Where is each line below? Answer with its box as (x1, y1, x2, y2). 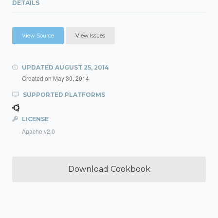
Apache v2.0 (22, 127, 55, 135)
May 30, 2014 (53, 74, 89, 82)
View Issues (75, 32, 105, 39)
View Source (22, 32, 54, 39)
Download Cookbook (68, 164, 150, 174)
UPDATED (20, 64, 55, 71)
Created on (22, 74, 53, 82)
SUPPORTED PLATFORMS (21, 91, 105, 98)
